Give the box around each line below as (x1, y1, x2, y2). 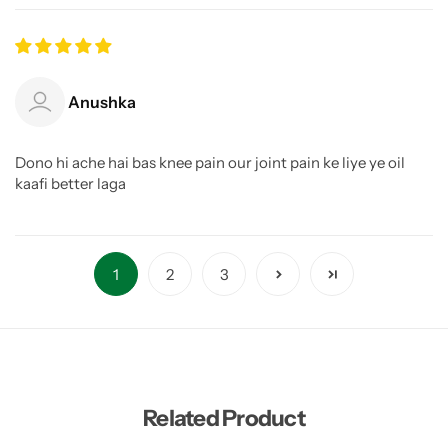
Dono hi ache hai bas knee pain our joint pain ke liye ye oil (15, 153, 405, 173)
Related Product (143, 404, 305, 433)
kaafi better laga (15, 174, 126, 194)
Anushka (68, 92, 136, 113)
